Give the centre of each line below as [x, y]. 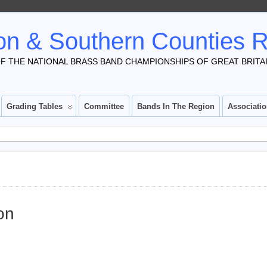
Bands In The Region [176, 106]
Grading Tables [35, 106]
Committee [104, 106]
